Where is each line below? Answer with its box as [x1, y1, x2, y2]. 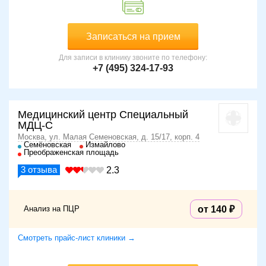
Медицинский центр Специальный [18, 108, 188, 121]
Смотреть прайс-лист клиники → [18, 233, 135, 242]
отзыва [26, 164, 57, 175]
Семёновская [24, 140, 71, 149]
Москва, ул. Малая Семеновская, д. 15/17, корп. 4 [18, 132, 199, 141]
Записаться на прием [85, 31, 180, 42]
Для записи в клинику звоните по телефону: [59, 53, 207, 62]
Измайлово [85, 140, 125, 149]
